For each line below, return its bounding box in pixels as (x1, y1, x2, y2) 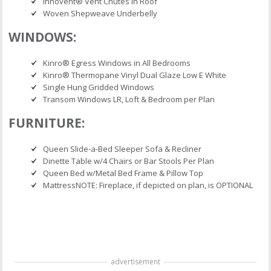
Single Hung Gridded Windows (43, 82, 155, 93)
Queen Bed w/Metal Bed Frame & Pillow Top (43, 168, 204, 179)
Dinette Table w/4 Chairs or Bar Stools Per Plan (43, 155, 215, 167)
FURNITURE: (8, 114, 85, 132)
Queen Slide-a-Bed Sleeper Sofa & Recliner (43, 143, 202, 155)
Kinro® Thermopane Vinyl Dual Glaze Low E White (43, 70, 227, 81)
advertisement (111, 256, 160, 267)
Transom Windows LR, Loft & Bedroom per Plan (43, 94, 215, 105)
